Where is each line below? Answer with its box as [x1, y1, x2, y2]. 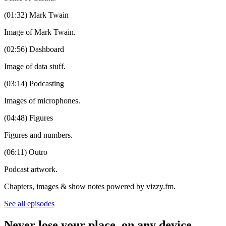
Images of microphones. [4, 96, 80, 105]
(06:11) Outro [4, 147, 47, 156]
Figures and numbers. [4, 130, 73, 139]
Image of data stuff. [4, 62, 66, 71]
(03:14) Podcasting [4, 79, 64, 88]
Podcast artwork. [4, 164, 58, 174]
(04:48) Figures [4, 113, 53, 122]
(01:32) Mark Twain [4, 10, 69, 19]
